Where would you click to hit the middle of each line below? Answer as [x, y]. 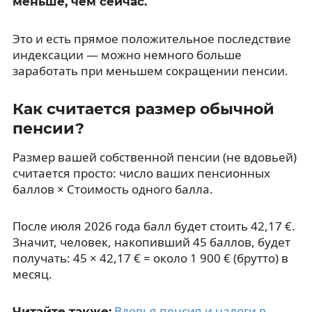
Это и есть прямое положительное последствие [151, 38]
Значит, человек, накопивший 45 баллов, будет [151, 242]
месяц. [32, 274]
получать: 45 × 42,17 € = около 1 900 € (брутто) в [150, 258]
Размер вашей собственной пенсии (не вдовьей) [154, 157]
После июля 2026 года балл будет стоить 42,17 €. [154, 226]
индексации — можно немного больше [127, 54]
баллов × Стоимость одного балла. [112, 189]
